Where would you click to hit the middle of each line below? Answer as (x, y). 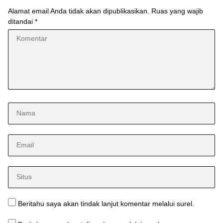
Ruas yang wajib (177, 11)
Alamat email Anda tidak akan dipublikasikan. (79, 11)
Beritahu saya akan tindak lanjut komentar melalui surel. (106, 203)
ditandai (21, 21)
